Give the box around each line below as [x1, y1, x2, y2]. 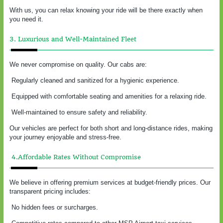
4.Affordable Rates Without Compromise [9, 153, 141, 161]
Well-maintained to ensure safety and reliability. [9, 108, 147, 116]
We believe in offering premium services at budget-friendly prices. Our [9, 178, 211, 186]
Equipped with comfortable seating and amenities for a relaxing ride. [9, 92, 207, 100]
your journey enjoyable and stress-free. [9, 133, 121, 141]
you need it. [9, 15, 43, 23]
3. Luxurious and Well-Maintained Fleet [9, 35, 136, 43]
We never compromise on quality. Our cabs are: [9, 60, 147, 68]
